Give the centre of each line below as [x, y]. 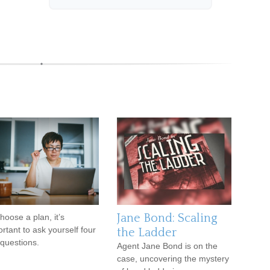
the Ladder [147, 233]
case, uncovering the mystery [173, 259]
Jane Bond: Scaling [167, 218]
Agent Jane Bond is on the [167, 246]
